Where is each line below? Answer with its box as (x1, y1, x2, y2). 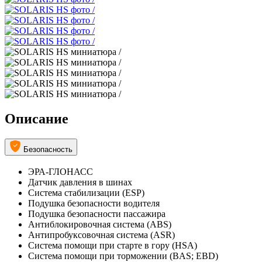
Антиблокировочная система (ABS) (28, 219, 171, 229)
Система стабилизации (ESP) (28, 187, 144, 198)
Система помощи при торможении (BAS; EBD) (28, 250, 218, 261)
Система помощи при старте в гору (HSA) (28, 240, 197, 250)
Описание (5, 111, 68, 127)
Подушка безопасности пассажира (28, 208, 166, 219)
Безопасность (23, 145, 73, 154)
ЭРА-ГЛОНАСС (28, 166, 93, 177)
